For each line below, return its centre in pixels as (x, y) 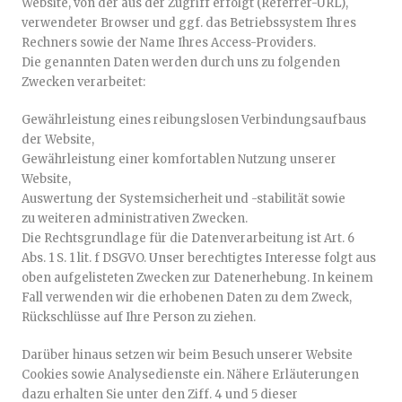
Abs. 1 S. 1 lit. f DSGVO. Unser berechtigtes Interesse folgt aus (199, 258)
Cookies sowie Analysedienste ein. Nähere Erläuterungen (190, 375)
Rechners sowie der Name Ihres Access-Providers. (169, 43)
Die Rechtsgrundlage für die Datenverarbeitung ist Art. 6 (188, 238)
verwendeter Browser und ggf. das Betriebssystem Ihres (189, 23)
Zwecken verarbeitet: (83, 82)
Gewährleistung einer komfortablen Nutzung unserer (179, 159)
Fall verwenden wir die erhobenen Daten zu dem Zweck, (187, 297)
